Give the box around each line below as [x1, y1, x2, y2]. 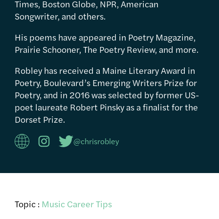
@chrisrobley [73, 135, 119, 147]
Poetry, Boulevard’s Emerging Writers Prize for [15, 76, 197, 88]
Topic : [15, 197, 42, 210]
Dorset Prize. [15, 112, 65, 125]
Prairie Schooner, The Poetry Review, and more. [15, 43, 198, 55]
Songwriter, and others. [15, 9, 106, 22]
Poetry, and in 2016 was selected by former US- [15, 88, 199, 101]
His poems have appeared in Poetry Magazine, [15, 30, 196, 43]
